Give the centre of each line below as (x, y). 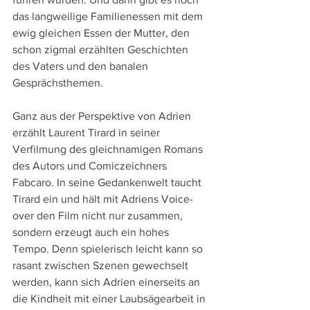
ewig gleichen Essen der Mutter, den (102, 33)
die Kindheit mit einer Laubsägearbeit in (110, 298)
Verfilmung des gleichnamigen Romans (109, 149)
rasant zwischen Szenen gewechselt (102, 265)
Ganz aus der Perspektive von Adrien (103, 116)
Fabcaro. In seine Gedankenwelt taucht (108, 182)
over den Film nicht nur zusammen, (99, 215)
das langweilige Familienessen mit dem (109, 16)
